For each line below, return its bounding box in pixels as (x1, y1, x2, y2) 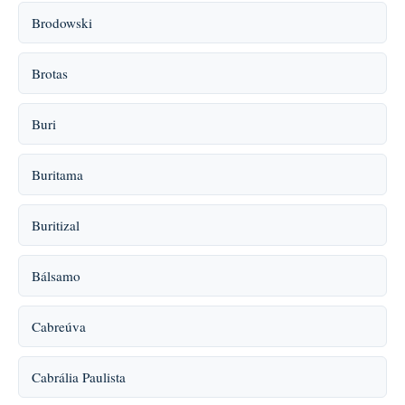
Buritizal (32, 216, 80, 234)
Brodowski (32, 14, 92, 32)
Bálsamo (32, 267, 80, 285)
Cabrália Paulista (32, 368, 126, 386)
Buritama (32, 165, 83, 184)
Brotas (32, 64, 68, 82)
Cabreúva (32, 317, 86, 335)
